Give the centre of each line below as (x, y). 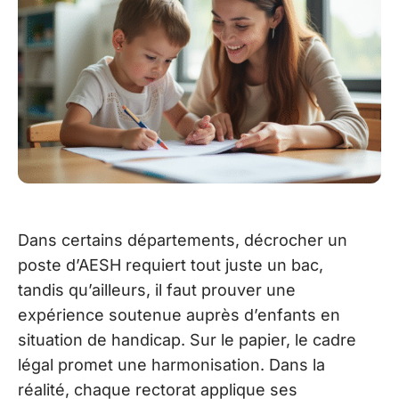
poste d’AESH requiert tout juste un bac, (171, 265)
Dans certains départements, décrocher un (183, 240)
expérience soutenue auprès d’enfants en (179, 314)
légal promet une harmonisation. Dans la (171, 364)
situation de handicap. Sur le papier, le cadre (187, 339)
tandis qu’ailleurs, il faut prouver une (157, 289)
